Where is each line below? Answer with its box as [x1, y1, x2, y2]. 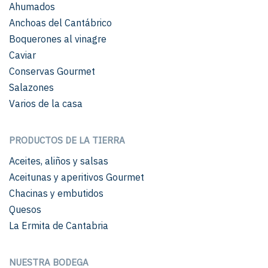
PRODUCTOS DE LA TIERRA [9, 135, 125, 147]
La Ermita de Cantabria [9, 220, 108, 232]
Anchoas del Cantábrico [9, 17, 112, 29]
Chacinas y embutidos [9, 187, 103, 200]
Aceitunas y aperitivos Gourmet [9, 171, 144, 184]
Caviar [9, 49, 36, 62]
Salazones [9, 81, 54, 94]
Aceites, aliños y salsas [9, 155, 108, 167]
